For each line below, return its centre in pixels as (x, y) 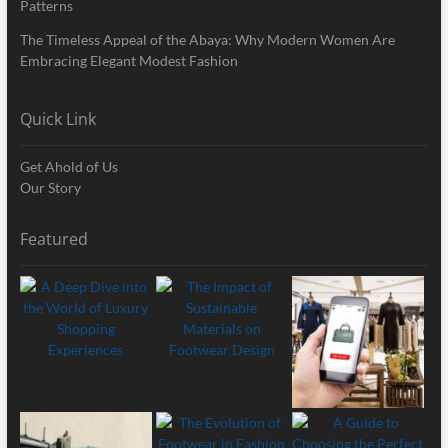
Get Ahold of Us (68, 166)
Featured (53, 238)
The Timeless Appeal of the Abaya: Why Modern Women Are (207, 39)
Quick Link (57, 118)
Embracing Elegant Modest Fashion (128, 60)
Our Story (50, 187)
